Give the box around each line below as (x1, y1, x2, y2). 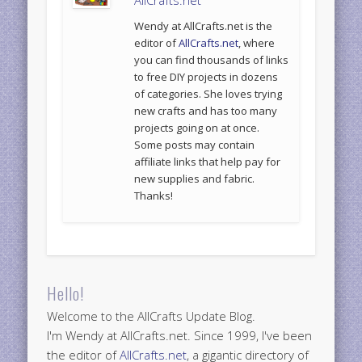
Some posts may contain (134, 137, 255, 152)
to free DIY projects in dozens (134, 69, 279, 84)
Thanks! (134, 187, 174, 203)
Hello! (47, 281, 85, 306)
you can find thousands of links (134, 52, 289, 67)
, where (238, 35, 276, 50)
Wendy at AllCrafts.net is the (134, 18, 273, 33)
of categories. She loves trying (134, 86, 283, 101)
